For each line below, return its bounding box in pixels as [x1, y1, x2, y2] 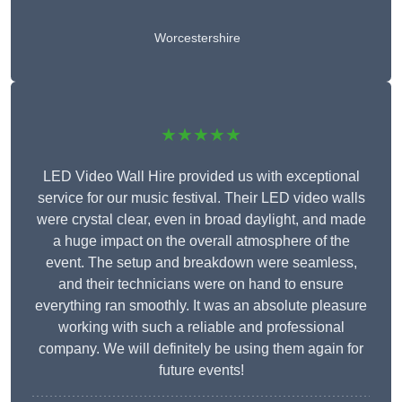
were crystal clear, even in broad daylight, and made [36, 212, 366, 228]
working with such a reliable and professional [57, 319, 345, 336]
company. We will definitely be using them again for [39, 341, 363, 357]
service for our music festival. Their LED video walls [37, 190, 365, 206]
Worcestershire [153, 31, 240, 46]
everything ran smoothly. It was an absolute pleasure [35, 298, 367, 314]
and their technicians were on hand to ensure [58, 276, 344, 293]
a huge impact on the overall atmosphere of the [52, 233, 350, 249]
